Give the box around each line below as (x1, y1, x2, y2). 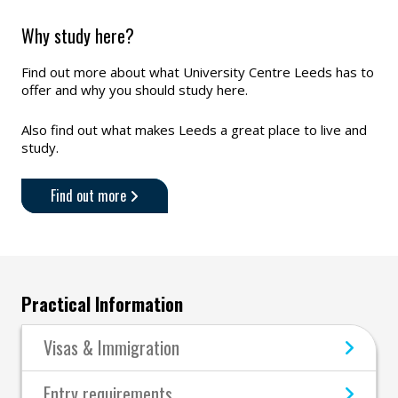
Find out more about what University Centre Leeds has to (21, 63, 374, 82)
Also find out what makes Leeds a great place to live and (21, 121, 367, 139)
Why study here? (21, 22, 134, 50)
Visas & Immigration (44, 334, 179, 362)
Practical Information (21, 291, 183, 318)
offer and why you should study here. (21, 81, 248, 99)
